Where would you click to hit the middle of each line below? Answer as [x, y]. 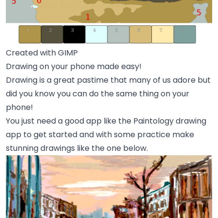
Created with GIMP [42, 53]
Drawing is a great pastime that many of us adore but [108, 80]
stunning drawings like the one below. [77, 148]
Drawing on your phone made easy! [74, 67]
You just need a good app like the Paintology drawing [106, 121]
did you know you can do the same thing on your [98, 94]
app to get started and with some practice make [100, 135]
